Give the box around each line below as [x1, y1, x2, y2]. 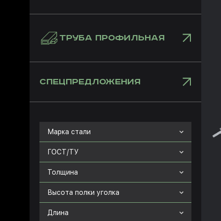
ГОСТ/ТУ [47, 148, 78, 156]
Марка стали [47, 128, 91, 136]
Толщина [47, 168, 78, 176]
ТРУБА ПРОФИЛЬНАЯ [59, 33, 165, 43]
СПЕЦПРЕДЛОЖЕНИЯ [39, 77, 141, 87]
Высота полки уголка [47, 188, 119, 196]
